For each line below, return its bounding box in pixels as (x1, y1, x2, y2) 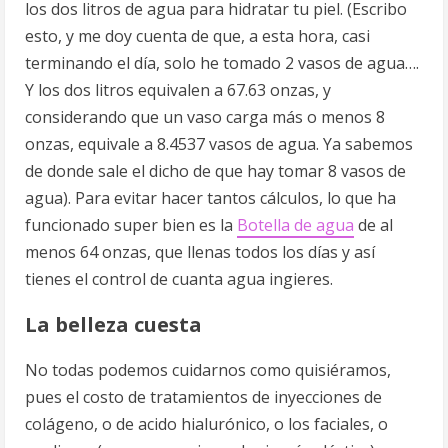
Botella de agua (237, 214, 354, 236)
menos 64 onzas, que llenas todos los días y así (25, 241, 375, 263)
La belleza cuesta (25, 311, 202, 338)
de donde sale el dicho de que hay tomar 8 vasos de (25, 160, 406, 182)
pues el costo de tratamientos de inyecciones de (25, 386, 382, 408)
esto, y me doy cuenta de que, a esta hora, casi (25, 25, 370, 47)
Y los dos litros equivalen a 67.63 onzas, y (25, 79, 331, 101)
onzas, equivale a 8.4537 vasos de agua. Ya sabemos (25, 133, 413, 155)
